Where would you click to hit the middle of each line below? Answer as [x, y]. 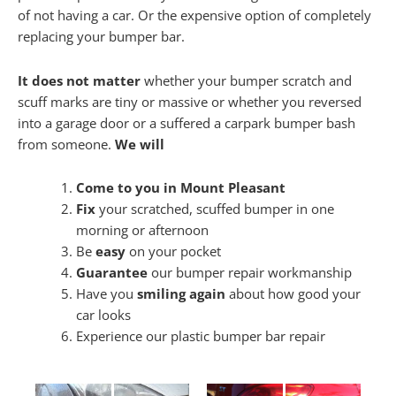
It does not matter [79, 80]
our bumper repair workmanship [249, 273]
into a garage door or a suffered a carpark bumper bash [187, 122]
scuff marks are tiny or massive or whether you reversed [190, 101]
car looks [103, 315]
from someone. [66, 144]
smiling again [181, 294]
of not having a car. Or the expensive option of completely [194, 15]
